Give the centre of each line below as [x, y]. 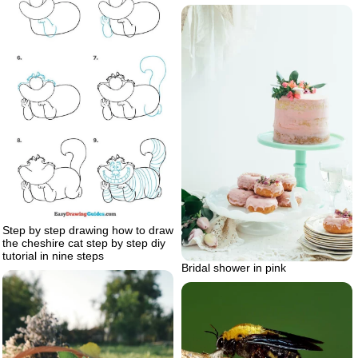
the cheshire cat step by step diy [84, 243]
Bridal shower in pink [234, 268]
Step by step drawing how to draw [88, 231]
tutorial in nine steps [53, 256]
